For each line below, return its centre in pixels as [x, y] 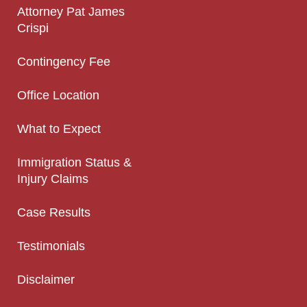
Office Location [58, 95]
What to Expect [59, 128]
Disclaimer [46, 279]
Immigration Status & [74, 162]
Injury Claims [53, 179]
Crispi [33, 28]
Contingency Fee [64, 61]
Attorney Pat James [71, 11]
